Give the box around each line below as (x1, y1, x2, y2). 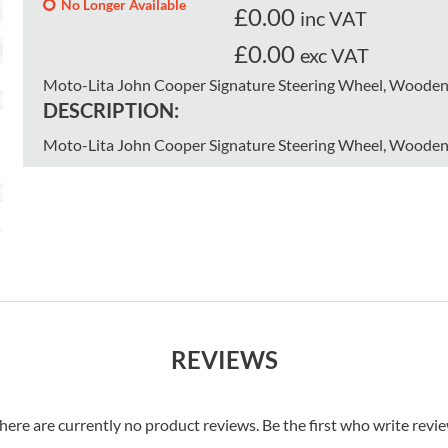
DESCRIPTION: (43, 98, 180, 123)
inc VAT (299, 6, 367, 31)
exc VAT (299, 43, 369, 68)
